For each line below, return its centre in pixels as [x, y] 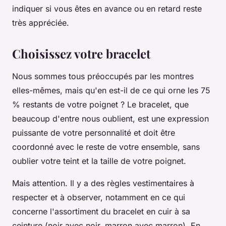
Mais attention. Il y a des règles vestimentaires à [103, 183]
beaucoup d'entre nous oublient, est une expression [110, 119]
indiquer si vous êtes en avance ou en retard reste [107, 9]
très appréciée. [41, 23]
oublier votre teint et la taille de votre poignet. [99, 161]
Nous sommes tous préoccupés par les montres [103, 76]
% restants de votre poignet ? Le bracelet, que [100, 105]
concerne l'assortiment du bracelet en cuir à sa [101, 212]
